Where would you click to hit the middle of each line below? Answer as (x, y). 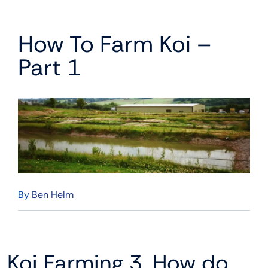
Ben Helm (53, 194)
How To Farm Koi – (115, 45)
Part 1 (49, 68)
